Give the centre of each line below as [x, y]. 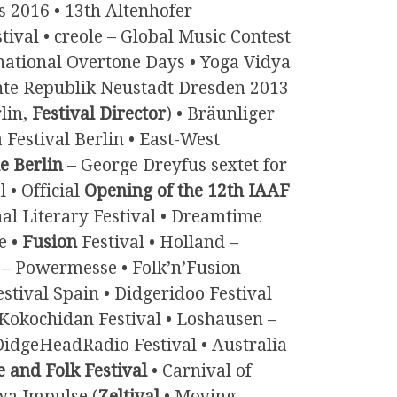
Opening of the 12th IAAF [187, 191]
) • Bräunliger [220, 114]
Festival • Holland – [158, 243]
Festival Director [99, 114]
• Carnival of [199, 371]
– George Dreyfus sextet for [175, 166]
